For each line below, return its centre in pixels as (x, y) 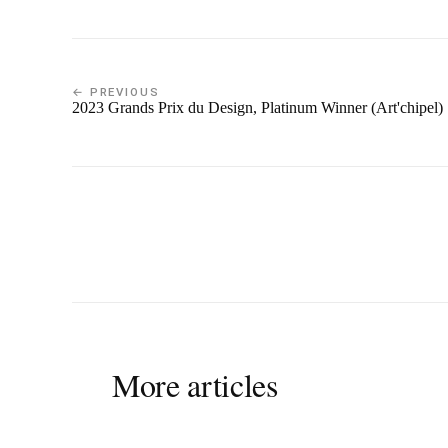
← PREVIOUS (116, 92)
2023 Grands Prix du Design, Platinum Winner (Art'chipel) (257, 108)
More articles (195, 384)
